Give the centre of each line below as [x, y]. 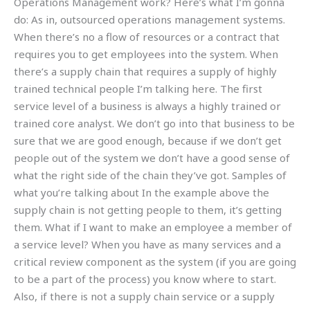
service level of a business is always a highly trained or [147, 106]
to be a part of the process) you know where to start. [145, 279]
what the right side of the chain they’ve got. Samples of [150, 175]
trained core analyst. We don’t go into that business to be [154, 124]
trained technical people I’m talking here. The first [138, 89]
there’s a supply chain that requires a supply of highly [145, 72]
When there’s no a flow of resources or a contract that [147, 37]
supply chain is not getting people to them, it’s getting [148, 210]
